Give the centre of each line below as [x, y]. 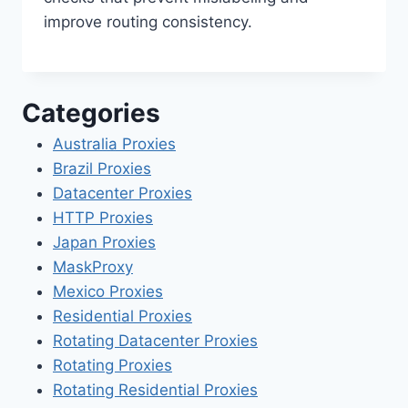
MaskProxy [93, 266]
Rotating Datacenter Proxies [155, 340]
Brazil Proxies [102, 168]
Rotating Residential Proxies [155, 389]
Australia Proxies [114, 143]
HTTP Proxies [103, 217]
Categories [91, 112]
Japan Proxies [104, 242]
